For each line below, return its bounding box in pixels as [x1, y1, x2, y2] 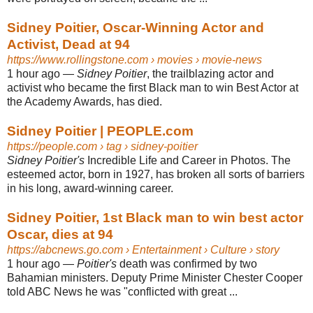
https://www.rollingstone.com [7, 53, 148, 66]
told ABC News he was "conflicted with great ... [7, 285, 238, 298]
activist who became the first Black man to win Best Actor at [7, 81, 298, 94]
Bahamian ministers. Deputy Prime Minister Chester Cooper [7, 271, 303, 284]
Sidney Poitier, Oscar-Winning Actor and [7, 20, 264, 35]
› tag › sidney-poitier [97, 140, 198, 152]
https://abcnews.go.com [7, 243, 123, 256]
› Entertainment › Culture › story [123, 243, 279, 256]
